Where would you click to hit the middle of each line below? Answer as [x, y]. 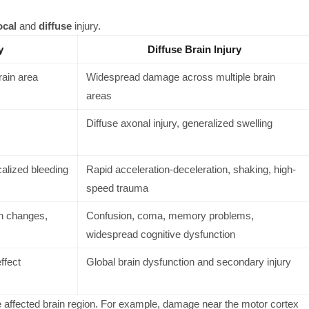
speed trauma [117, 188]
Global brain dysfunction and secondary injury [188, 261]
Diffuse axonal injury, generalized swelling [179, 123]
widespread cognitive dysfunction [160, 234]
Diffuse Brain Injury [194, 49]
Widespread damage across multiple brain [180, 77]
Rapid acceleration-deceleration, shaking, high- [191, 169]
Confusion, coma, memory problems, [170, 215]
